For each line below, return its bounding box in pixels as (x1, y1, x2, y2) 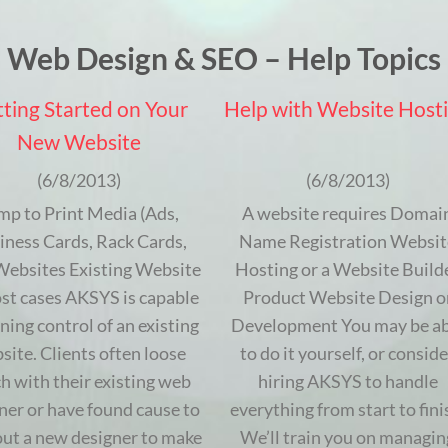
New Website (16, 129, 141, 155)
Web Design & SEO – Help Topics (7, 40, 441, 77)
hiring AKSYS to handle (257, 371, 438, 393)
